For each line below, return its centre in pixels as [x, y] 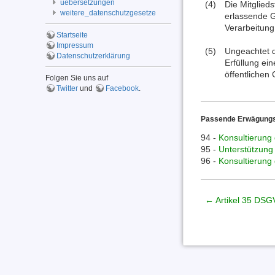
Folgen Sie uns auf [76, 78]
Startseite [72, 35]
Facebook [122, 88]
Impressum [75, 45]
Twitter [67, 88]
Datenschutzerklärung [93, 56]
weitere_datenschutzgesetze [108, 13]
